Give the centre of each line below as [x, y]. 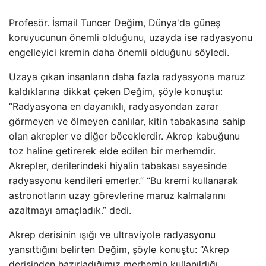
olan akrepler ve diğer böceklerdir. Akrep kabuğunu [124, 136]
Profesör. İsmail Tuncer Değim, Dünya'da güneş [115, 22]
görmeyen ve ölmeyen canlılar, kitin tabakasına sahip [127, 121]
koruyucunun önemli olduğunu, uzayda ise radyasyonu [131, 37]
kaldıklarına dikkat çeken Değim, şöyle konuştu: [116, 91]
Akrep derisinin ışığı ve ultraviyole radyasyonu [112, 234]
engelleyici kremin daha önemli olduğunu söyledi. [119, 52]
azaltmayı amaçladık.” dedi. [70, 210]
